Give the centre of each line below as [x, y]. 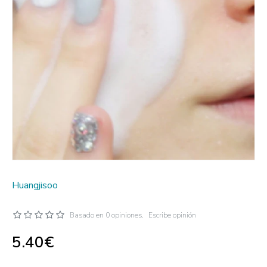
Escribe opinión [172, 215]
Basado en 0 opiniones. [107, 215]
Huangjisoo [35, 185]
